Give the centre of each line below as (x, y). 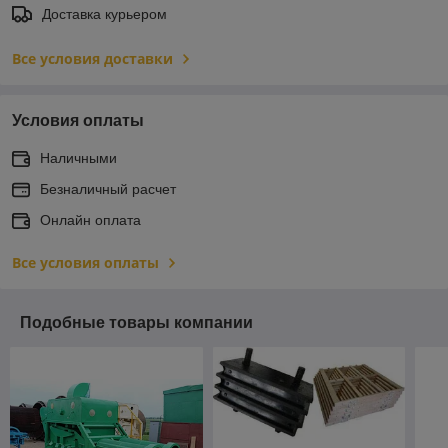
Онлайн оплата (90, 219)
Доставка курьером (104, 13)
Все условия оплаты (85, 262)
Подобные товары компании (136, 322)
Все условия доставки (92, 58)
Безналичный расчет (108, 188)
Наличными (78, 157)
